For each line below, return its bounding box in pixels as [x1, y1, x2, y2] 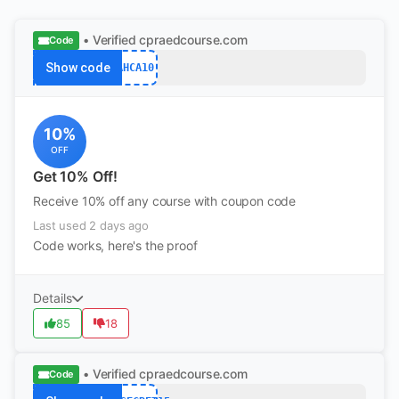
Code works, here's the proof [33, 238, 198, 253]
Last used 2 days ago [33, 218, 149, 232]
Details [33, 290, 72, 305]
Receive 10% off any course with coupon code [33, 193, 297, 208]
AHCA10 [117, 61, 154, 74]
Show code [45, 61, 110, 75]
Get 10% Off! [33, 167, 118, 185]
